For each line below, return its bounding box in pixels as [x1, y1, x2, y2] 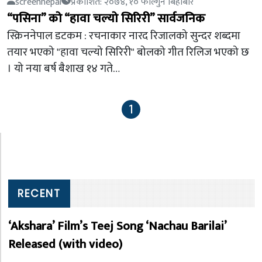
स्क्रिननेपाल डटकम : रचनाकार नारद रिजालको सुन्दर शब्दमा [7, 26, 240, 45]
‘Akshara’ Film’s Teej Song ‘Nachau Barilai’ [8, 216, 226, 236]
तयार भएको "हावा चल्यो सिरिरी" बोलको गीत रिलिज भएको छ [7, 43, 249, 61]
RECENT [18, 187, 61, 201]
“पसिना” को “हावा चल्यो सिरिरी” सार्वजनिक [7, 8, 205, 29]
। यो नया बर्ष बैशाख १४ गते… [7, 59, 120, 78]
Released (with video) [8, 234, 122, 254]
